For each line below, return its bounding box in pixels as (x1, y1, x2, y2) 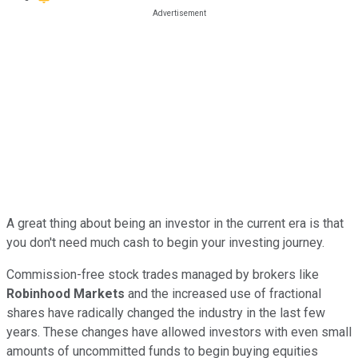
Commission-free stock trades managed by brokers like (6, 266, 319, 282)
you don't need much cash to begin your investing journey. (6, 234, 324, 250)
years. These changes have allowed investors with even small (6, 324, 352, 340)
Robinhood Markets (6, 285, 125, 301)
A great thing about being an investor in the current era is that (6, 215, 344, 231)
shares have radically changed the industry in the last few (6, 304, 325, 320)
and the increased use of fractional (125, 285, 321, 301)
